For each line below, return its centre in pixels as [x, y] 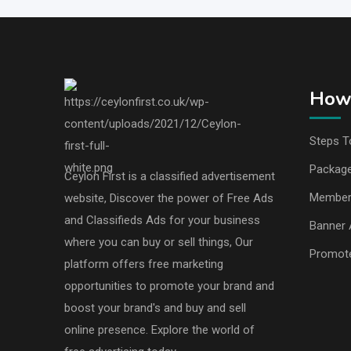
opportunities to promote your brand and [169, 286]
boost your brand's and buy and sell [155, 308]
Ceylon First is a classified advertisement [170, 177]
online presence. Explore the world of [159, 330]
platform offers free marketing [144, 264]
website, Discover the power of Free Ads [169, 199]
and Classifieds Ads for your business [162, 221]
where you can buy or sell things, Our [159, 242]
